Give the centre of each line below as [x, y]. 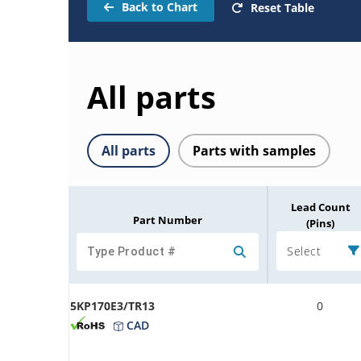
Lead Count [320, 207]
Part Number [168, 220]
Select [304, 251]
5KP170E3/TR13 [112, 305]
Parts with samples [254, 150]
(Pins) [320, 223]
